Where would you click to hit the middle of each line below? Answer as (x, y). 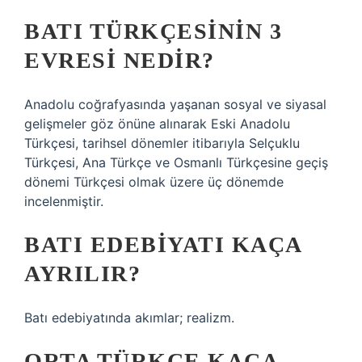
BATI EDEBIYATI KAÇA (163, 244)
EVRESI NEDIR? (120, 60)
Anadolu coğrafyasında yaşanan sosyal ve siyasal (175, 104)
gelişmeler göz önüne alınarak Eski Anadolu (157, 124)
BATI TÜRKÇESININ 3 (153, 31)
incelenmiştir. (64, 201)
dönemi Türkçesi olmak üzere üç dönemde (154, 182)
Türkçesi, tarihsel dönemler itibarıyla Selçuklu (162, 143)
